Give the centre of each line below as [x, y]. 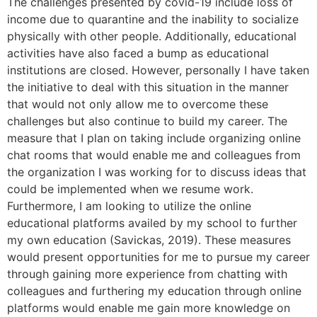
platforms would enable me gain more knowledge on [149, 307]
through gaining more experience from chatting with [147, 273]
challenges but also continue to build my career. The [147, 121]
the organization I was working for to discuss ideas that [157, 172]
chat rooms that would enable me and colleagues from [154, 155]
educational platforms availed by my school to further [152, 223]
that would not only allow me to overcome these [138, 104]
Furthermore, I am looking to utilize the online [129, 206]
